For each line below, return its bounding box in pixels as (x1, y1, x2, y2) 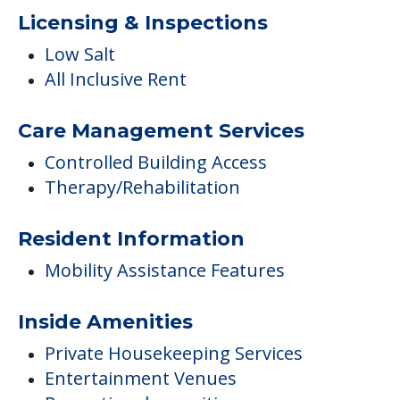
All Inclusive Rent (45, 67, 187, 92)
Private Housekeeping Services (45, 341, 303, 366)
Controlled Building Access (45, 150, 267, 175)
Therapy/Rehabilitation (45, 175, 240, 200)
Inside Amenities (18, 310, 193, 335)
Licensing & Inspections (18, 11, 268, 36)
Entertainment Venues (45, 366, 237, 391)
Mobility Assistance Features (45, 258, 285, 283)
